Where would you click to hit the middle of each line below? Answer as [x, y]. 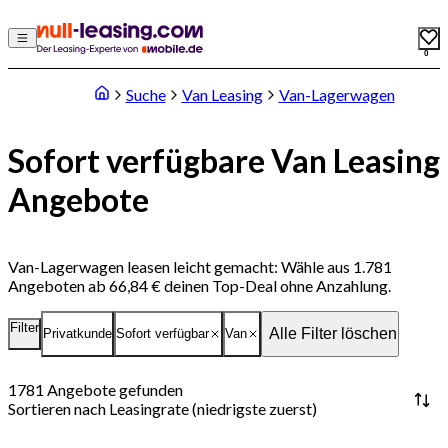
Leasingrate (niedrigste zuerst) [213, 409]
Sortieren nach [57, 409]
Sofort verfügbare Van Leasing [224, 161]
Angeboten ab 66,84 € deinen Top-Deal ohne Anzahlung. [199, 285]
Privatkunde [77, 334]
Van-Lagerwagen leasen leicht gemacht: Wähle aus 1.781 [200, 266]
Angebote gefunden [115, 390]
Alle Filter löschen [333, 333]
